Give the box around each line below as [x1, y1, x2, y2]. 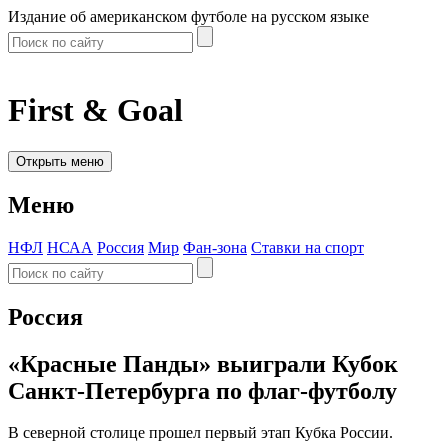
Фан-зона [183, 238, 247, 256]
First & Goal [8, 92, 183, 129]
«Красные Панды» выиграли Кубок [8, 350, 398, 377]
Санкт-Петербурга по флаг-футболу [8, 377, 397, 404]
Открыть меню [16, 153, 104, 169]
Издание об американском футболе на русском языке [8, 8, 369, 25]
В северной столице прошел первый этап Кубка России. [8, 424, 393, 442]
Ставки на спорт [251, 238, 364, 256]
